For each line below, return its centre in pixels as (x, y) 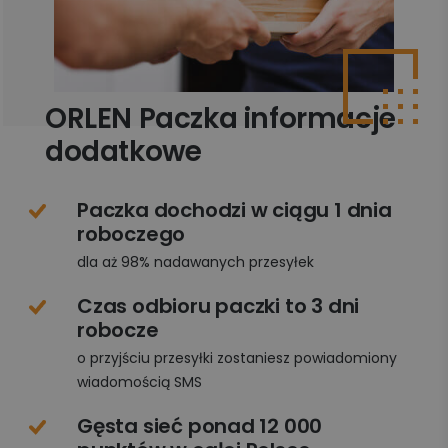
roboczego (131, 233)
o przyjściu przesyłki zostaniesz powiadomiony (237, 357)
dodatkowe (123, 151)
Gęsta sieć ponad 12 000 (200, 425)
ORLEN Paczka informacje (220, 118)
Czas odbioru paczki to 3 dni (218, 305)
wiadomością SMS (139, 381)
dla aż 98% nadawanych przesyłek (195, 261)
